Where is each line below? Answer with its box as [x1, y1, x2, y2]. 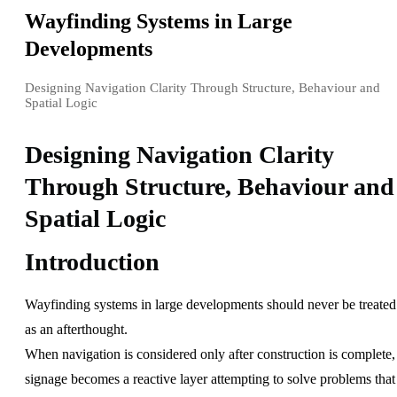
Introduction [25, 247, 160, 276]
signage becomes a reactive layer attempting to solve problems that [25, 370, 395, 386]
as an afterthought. [25, 321, 128, 337]
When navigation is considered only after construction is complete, [25, 346, 395, 362]
